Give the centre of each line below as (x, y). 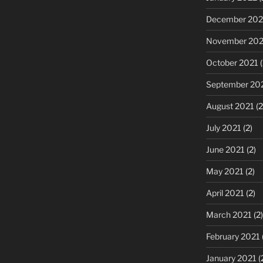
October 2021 (232, 62)
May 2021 (225, 171)
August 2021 (230, 106)
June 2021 (225, 149)
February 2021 (233, 236)
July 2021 (223, 127)
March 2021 (229, 214)
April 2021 (225, 193)
